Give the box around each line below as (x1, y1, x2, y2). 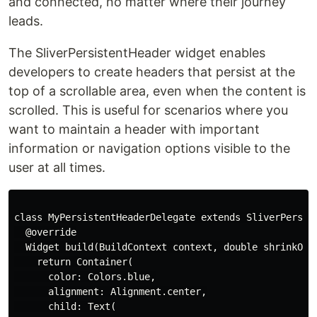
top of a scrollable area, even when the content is (8, 83, 306, 99)
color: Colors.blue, (14, 271, 156, 283)
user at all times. (8, 160, 105, 175)
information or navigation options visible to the (8, 141, 290, 156)
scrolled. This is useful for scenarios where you (8, 103, 288, 118)
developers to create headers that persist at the (8, 64, 295, 80)
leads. (8, 13, 43, 29)
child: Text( (14, 301, 116, 313)
